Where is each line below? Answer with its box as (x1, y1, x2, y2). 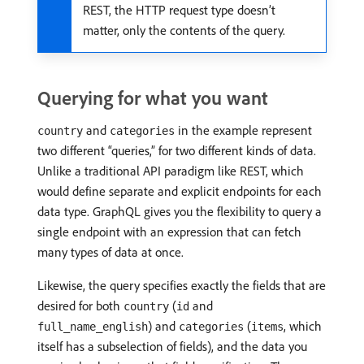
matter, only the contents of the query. (83, 22, 285, 39)
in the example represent (175, 122, 312, 139)
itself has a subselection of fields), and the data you (37, 338, 307, 355)
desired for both (37, 297, 123, 314)
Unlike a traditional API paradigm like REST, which (37, 162, 304, 180)
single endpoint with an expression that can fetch (37, 223, 301, 240)
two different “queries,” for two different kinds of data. (37, 142, 316, 159)
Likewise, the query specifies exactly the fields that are (37, 277, 326, 294)
